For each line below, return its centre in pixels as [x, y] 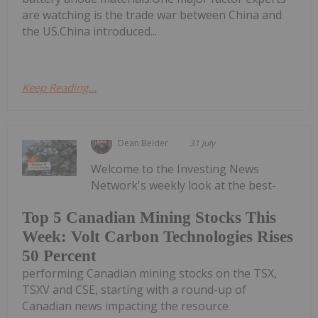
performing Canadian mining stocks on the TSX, [149, 274]
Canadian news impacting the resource [125, 306]
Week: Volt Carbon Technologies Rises [158, 237]
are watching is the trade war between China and [152, 15]
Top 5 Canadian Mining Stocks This [149, 218]
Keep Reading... [59, 87]
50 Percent [59, 256]
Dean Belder [143, 143]
